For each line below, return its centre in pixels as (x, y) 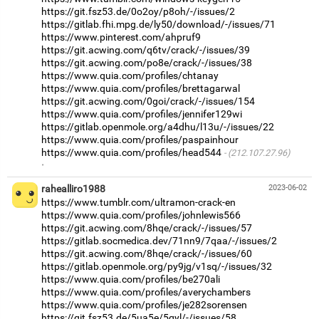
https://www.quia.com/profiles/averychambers (146, 292)
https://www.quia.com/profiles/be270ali (131, 279)
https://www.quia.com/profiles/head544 (131, 153)
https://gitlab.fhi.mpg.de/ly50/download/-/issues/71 (158, 25)
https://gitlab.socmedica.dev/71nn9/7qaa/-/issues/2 (159, 241)
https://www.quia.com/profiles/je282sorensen (144, 305)
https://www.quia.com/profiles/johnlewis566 (141, 215)
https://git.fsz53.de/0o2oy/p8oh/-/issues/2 (138, 12)
